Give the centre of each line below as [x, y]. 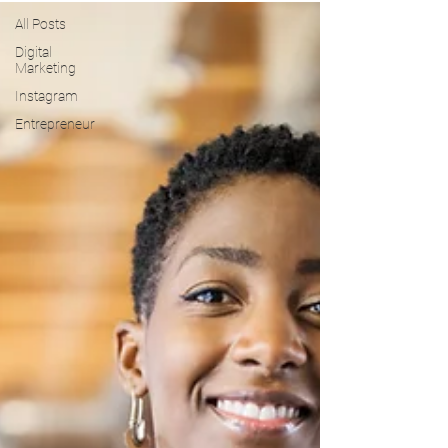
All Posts [40, 24]
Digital [33, 52]
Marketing [45, 68]
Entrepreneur [55, 124]
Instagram [46, 96]
